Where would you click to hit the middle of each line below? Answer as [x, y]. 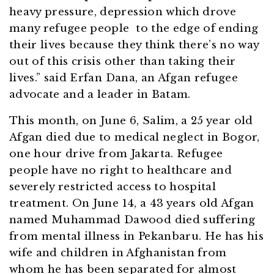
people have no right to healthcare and [121, 171]
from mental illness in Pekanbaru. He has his [137, 237]
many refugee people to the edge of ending [134, 29]
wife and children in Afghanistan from [118, 253]
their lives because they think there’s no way [134, 45]
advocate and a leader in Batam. [102, 95]
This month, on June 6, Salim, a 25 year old [131, 121]
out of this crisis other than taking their [123, 62]
